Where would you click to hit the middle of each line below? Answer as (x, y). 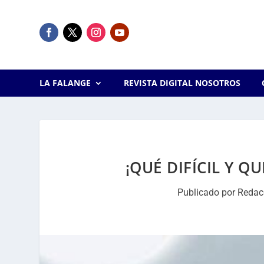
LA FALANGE (65, 83)
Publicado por (208, 192)
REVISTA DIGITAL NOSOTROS (182, 83)
